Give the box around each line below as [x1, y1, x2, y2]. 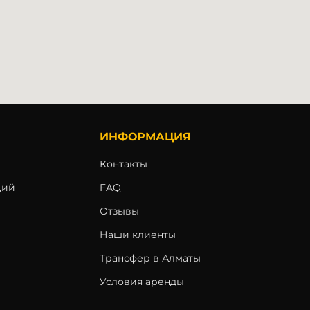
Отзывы [100, 205, 139, 218]
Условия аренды [100, 275, 184, 289]
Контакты [100, 158, 147, 171]
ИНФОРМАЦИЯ [100, 130, 191, 144]
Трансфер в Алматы [100, 252, 201, 265]
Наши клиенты [100, 228, 176, 241]
